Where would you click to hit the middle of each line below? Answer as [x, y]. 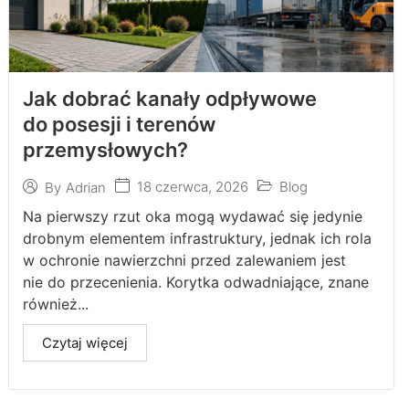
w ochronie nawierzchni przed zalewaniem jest [184, 260]
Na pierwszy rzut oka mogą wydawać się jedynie [193, 216]
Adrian [86, 187]
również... [56, 304]
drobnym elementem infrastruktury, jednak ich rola [197, 238]
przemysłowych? [105, 150]
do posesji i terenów [119, 124]
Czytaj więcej [85, 343]
